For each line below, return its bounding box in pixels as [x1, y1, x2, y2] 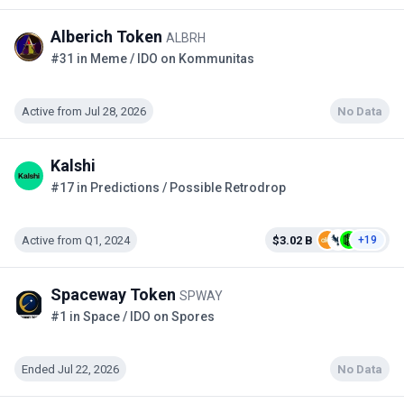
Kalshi [50, 156, 96, 176]
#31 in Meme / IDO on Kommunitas [50, 51, 254, 67]
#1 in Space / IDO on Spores [50, 309, 215, 325]
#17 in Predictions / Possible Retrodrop [50, 180, 286, 196]
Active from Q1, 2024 [22, 233, 130, 247]
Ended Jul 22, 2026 [22, 362, 119, 376]
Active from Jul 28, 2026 [22, 104, 146, 118]
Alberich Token [50, 27, 166, 47]
